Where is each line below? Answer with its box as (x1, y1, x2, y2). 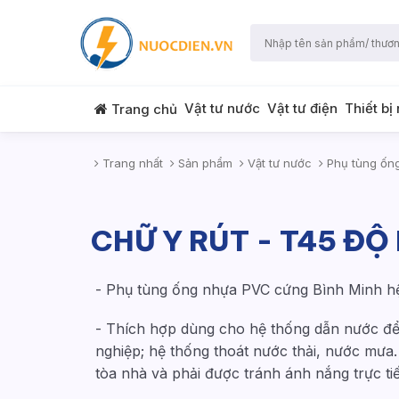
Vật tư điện (267, 100, 338, 117)
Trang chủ (111, 100, 177, 118)
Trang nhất (99, 156, 163, 170)
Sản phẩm (175, 156, 232, 170)
